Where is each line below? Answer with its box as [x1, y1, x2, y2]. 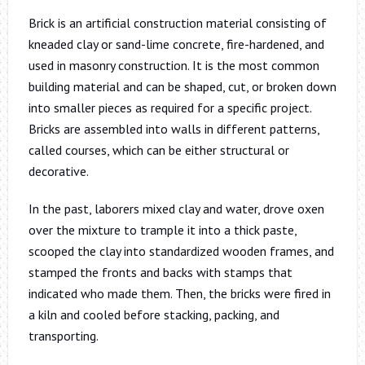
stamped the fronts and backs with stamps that [28, 263, 292, 280]
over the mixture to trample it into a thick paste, [28, 221, 297, 238]
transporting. [28, 327, 99, 344]
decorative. [28, 162, 89, 179]
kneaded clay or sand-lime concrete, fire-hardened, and [28, 35, 324, 52]
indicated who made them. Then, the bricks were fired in [28, 284, 331, 301]
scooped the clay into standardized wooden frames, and [28, 242, 334, 259]
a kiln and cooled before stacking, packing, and [28, 306, 279, 323]
